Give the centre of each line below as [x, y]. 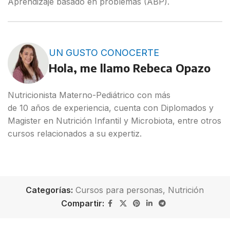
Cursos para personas [119, 190]
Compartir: [82, 203]
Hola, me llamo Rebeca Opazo [130, 68]
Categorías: [50, 190]
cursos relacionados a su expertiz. [75, 133]
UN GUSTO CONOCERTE [104, 52]
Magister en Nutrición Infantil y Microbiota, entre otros [114, 120]
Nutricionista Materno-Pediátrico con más [89, 95]
